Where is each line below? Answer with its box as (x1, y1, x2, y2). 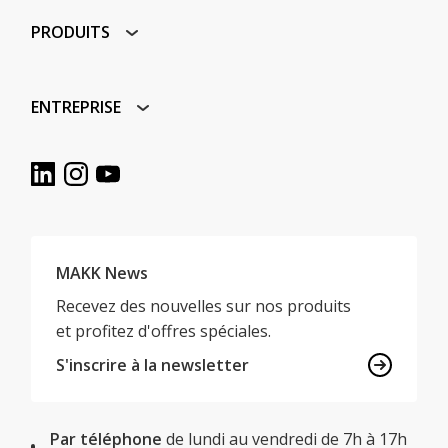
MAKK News (55, 261, 148, 284)
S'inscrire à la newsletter (55, 353, 249, 376)
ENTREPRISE (31, 96, 122, 119)
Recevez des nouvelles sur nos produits (55, 295, 351, 318)
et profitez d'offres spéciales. (55, 320, 271, 343)
